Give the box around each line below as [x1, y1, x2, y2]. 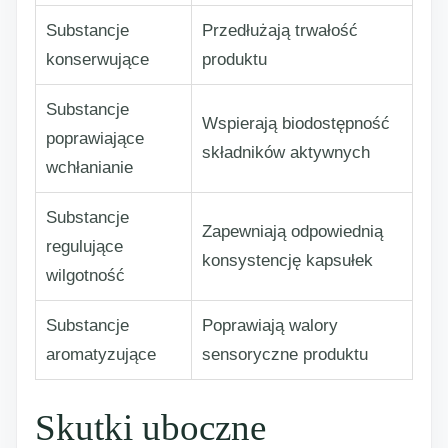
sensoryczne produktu [202, 345, 368, 364]
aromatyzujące [46, 345, 156, 364]
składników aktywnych [202, 143, 370, 162]
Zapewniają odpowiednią [202, 222, 383, 241]
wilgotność [46, 266, 125, 285]
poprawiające [46, 129, 144, 148]
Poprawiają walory [202, 316, 338, 335]
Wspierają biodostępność [202, 114, 390, 133]
